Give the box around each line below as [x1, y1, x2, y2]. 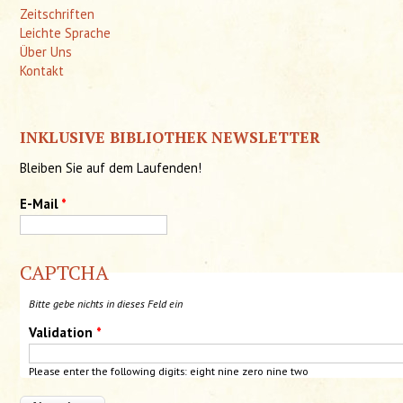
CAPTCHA [20, 259, 110, 286]
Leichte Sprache [20, 23, 112, 41]
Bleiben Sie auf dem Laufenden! [20, 159, 202, 177]
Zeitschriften [20, 4, 95, 22]
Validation [29, 323, 97, 341]
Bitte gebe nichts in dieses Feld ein [29, 297, 184, 311]
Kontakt [20, 61, 65, 79]
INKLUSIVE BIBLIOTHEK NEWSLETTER [20, 127, 321, 148]
